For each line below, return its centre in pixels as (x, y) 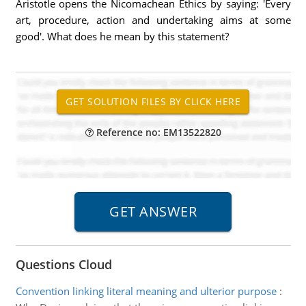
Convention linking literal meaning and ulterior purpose (146, 291)
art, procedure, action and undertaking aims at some (153, 20)
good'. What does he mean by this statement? (122, 36)
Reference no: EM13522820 (157, 132)
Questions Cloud (64, 264)
